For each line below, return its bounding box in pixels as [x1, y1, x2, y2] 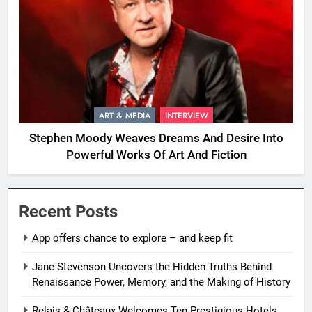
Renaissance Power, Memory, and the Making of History [32, 276, 290, 289]
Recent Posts [19, 202, 118, 222]
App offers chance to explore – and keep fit [32, 232, 233, 245]
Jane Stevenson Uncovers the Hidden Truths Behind [32, 260, 272, 274]
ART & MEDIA [99, 109, 150, 123]
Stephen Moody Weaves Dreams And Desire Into [29, 132, 283, 146]
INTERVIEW [165, 109, 208, 123]
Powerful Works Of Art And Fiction [65, 148, 247, 162]
